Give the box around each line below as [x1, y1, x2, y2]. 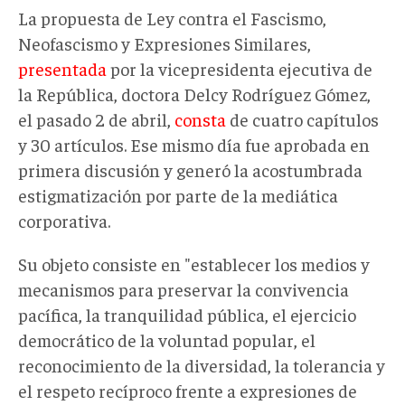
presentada [18, 57, 107, 80]
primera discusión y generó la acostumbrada [18, 158, 363, 182]
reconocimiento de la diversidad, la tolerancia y [18, 353, 385, 377]
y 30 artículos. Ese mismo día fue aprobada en [18, 133, 370, 156]
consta [174, 108, 226, 131]
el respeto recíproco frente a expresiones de [18, 379, 357, 402]
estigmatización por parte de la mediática [18, 184, 338, 207]
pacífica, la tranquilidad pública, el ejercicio [18, 303, 356, 326]
